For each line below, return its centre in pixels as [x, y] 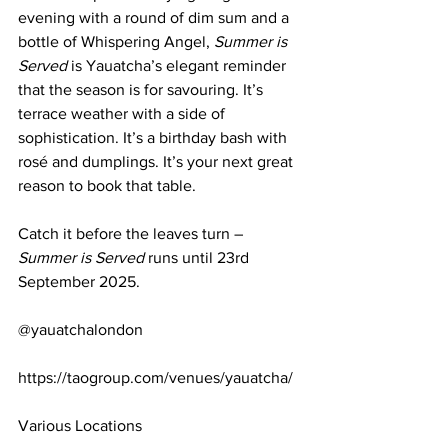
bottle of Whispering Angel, [116, 41]
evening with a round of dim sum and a [155, 17]
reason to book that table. [107, 185]
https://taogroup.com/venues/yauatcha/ [155, 377]
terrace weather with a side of [123, 113]
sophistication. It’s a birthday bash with [154, 137]
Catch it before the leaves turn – [132, 233]
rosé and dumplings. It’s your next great [157, 161]
